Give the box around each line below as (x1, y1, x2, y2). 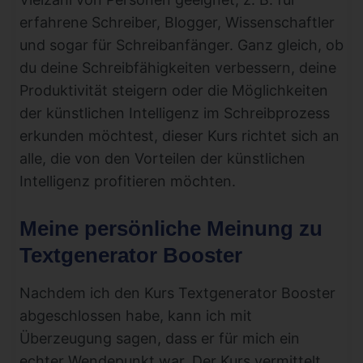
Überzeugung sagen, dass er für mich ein (19, 330, 300, 348)
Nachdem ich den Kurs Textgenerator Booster (19, 284, 335, 302)
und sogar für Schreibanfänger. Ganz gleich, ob (19, 36, 344, 53)
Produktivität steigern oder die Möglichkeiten (19, 81, 328, 99)
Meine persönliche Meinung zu (19, 216, 322, 241)
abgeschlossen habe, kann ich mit (19, 307, 252, 325)
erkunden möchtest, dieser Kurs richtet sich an (19, 126, 340, 144)
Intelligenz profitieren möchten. (19, 172, 236, 190)
